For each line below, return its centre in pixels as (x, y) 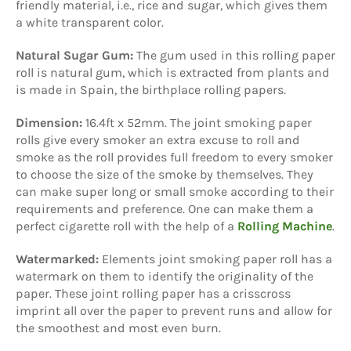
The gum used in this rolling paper (234, 55)
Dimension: (49, 122)
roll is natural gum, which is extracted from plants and (173, 72)
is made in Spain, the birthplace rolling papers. (151, 89)
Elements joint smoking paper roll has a (217, 259)
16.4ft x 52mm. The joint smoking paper (197, 122)
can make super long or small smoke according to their (175, 191)
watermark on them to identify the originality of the (165, 276)
